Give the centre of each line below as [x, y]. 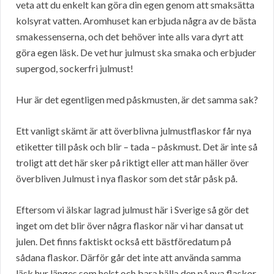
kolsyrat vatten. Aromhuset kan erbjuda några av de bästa [136, 21]
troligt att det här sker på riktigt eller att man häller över [132, 163]
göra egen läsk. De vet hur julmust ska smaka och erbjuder [136, 53]
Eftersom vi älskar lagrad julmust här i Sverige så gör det [132, 210]
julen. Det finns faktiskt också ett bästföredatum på [124, 242]
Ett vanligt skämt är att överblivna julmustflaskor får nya [134, 131]
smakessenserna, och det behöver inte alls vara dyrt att [130, 37]
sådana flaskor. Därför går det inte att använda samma [128, 257]
